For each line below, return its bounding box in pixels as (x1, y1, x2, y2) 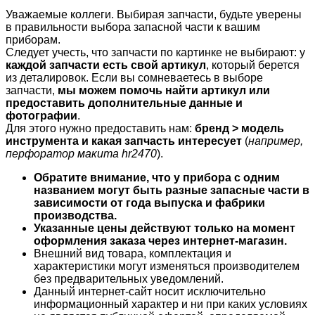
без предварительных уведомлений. (34, 273, 224, 285)
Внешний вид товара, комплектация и (34, 247, 231, 260)
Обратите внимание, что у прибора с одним (34, 172, 280, 184)
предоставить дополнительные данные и (6, 97, 243, 110)
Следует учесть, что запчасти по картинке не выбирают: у (6, 46, 305, 59)
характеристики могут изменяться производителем (34, 260, 300, 273)
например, (248, 135, 303, 148)
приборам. (6, 34, 60, 46)
